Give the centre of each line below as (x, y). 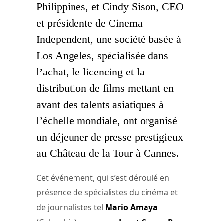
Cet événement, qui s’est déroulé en (103, 177)
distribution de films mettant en (105, 88)
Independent (63, 39)
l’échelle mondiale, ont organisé (107, 120)
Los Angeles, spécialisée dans (102, 55)
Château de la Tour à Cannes (113, 153)
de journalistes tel (71, 207)
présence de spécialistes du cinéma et (107, 192)
